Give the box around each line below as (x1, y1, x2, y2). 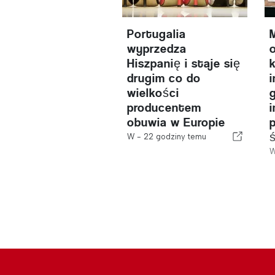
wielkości (127, 86, 180, 100)
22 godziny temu (144, 132, 207, 141)
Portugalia (127, 27, 187, 41)
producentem (127, 101, 202, 115)
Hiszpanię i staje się (127, 56, 241, 71)
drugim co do (127, 71, 201, 85)
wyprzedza (127, 42, 187, 56)
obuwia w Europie (127, 115, 226, 130)
